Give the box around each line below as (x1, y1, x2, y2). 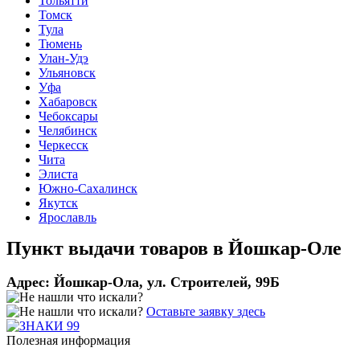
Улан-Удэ (39, 51, 88, 65)
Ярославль (39, 211, 96, 224)
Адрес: (6, 274, 54, 290)
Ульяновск (39, 66, 96, 80)
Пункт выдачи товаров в (6, 238, 228, 259)
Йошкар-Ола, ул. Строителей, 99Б (54, 274, 280, 290)
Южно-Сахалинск (39, 182, 137, 195)
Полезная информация (6, 333, 130, 347)
